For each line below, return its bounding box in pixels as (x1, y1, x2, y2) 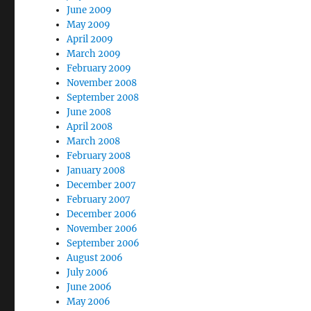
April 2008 (67, 121, 113, 133)
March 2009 (67, 48, 121, 60)
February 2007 (67, 194, 131, 205)
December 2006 (67, 208, 137, 220)
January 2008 (67, 165, 126, 176)
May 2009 (67, 19, 111, 31)
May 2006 (67, 296, 111, 308)
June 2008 (67, 106, 112, 118)
